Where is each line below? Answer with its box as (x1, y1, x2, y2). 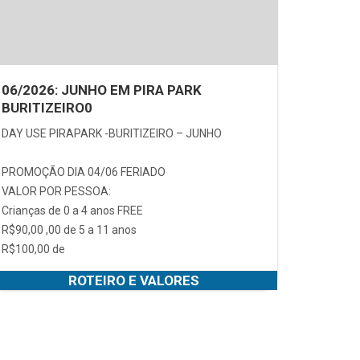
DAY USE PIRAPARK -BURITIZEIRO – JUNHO (2, 126, 222, 140)
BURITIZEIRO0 (2, 99, 92, 116)
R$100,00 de (2, 242, 65, 256)
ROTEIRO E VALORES (67, 272, 199, 288)
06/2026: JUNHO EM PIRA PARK (2, 81, 202, 98)
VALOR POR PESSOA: (2, 184, 111, 198)
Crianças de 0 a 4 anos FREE (2, 203, 143, 217)
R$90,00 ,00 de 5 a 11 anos (2, 223, 137, 236)
